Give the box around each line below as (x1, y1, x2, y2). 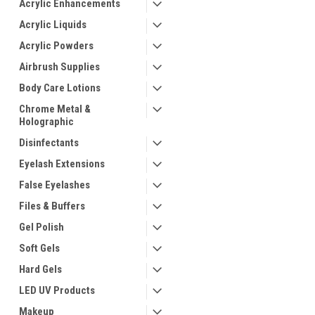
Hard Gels (19, 263, 62, 276)
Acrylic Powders (19, 39, 94, 52)
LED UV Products (19, 284, 95, 297)
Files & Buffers (19, 200, 85, 212)
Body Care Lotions (19, 82, 101, 94)
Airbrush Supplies (19, 60, 100, 73)
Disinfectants (19, 136, 79, 149)
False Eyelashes (19, 179, 90, 191)
